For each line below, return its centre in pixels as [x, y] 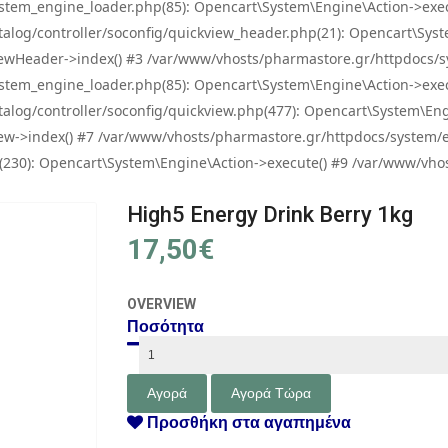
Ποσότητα [165, 326]
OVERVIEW [161, 304]
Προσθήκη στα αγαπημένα [247, 422]
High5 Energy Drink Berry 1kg [270, 214]
